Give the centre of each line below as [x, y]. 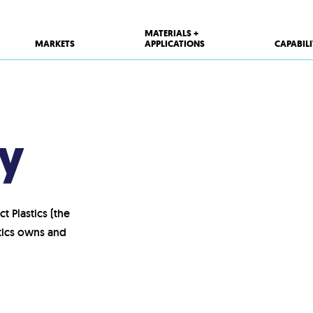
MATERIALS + [172, 33]
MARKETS [55, 44]
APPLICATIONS [175, 44]
